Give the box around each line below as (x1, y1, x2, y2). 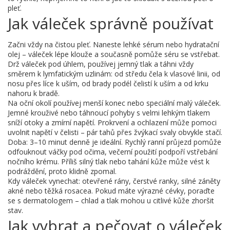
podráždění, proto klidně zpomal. (8, 166, 117, 176)
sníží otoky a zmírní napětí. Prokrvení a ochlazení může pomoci (8, 118, 217, 127)
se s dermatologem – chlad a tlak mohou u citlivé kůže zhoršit (8, 196, 214, 205)
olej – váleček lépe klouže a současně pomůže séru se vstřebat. (8, 49, 220, 59)
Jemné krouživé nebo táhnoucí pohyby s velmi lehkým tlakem (8, 108, 210, 118)
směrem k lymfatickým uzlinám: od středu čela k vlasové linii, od (8, 69, 220, 79)
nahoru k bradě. (8, 88, 60, 98)
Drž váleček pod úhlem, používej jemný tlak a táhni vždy (8, 59, 194, 69)
